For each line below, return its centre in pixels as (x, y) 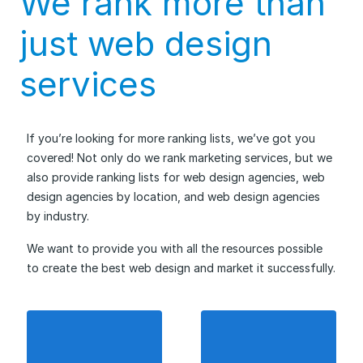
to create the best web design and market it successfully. (181, 268)
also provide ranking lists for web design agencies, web (176, 177)
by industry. (58, 216)
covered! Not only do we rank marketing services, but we (179, 158)
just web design (146, 43)
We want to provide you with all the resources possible (175, 248)
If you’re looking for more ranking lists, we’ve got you (171, 138)
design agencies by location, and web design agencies (173, 196)
